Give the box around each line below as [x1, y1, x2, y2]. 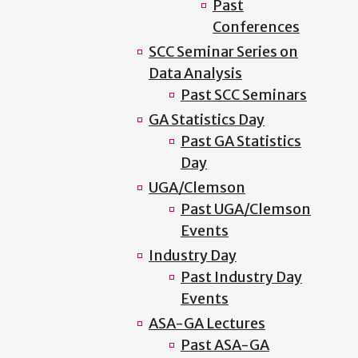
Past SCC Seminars [180, 86, 307, 104]
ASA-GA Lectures [148, 314, 265, 332]
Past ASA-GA [180, 336, 269, 354]
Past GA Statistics [180, 132, 301, 150]
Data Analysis [148, 64, 242, 82]
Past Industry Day [180, 268, 302, 286]
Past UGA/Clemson [180, 200, 311, 218]
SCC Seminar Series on [148, 42, 298, 61]
